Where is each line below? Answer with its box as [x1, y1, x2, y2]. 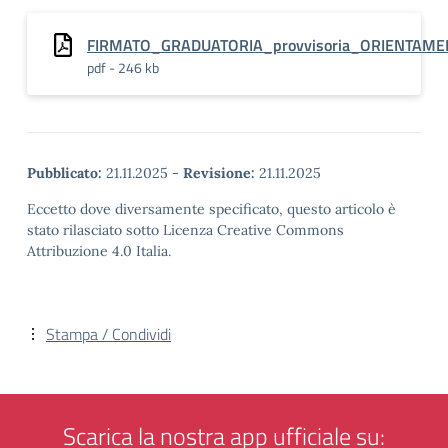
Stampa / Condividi [46, 322, 171, 346]
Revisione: [183, 164, 255, 182]
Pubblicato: [27, 164, 102, 182]
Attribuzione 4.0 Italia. [27, 242, 171, 260]
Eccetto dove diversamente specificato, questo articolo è [27, 200, 396, 218]
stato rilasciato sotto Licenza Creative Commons [27, 221, 344, 239]
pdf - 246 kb [87, 57, 159, 78]
